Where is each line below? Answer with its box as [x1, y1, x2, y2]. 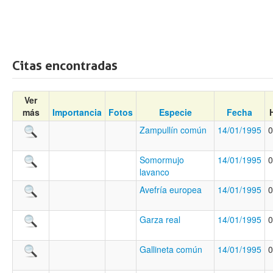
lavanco [140, 166, 169, 179]
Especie [158, 106, 192, 119]
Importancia [52, 106, 102, 119]
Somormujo [140, 154, 184, 166]
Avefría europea [140, 183, 202, 196]
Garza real [140, 213, 180, 226]
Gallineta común [140, 243, 202, 256]
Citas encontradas [12, 58, 118, 74]
